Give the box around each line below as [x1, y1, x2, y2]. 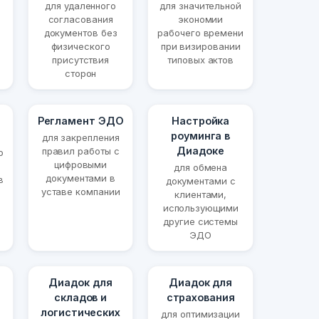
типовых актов [167, 54, 234, 66]
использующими [162, 202, 239, 214]
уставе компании [41, 186, 120, 198]
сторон [64, 68, 97, 80]
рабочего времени [157, 27, 244, 39]
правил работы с [41, 145, 120, 157]
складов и [53, 291, 108, 304]
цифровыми [53, 159, 108, 171]
